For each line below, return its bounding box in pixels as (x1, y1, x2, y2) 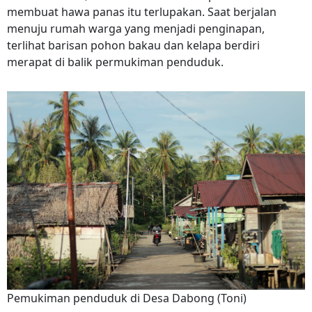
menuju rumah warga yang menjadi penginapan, (7, 20, 265, 36)
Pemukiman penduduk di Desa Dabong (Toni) (7, 290, 247, 306)
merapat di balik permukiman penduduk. (7, 54, 226, 70)
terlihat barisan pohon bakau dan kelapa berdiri (7, 37, 260, 53)
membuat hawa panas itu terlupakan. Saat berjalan (7, 3, 276, 19)
